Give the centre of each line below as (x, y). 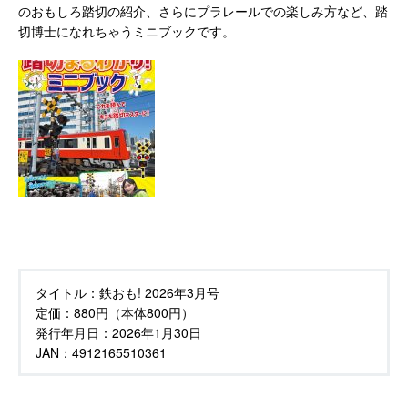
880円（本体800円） (134, 312)
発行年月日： (74, 332)
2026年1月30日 (157, 332)
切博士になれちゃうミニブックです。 (127, 31)
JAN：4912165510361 (101, 352)
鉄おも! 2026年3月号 (159, 292)
